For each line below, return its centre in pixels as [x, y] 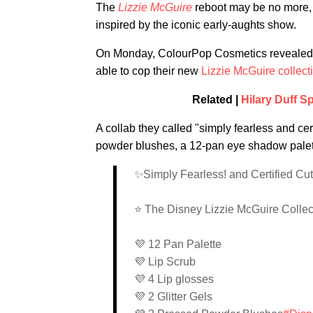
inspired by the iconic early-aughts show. [196, 24]
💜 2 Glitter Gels [173, 296]
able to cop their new [148, 71]
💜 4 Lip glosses [174, 279]
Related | [217, 99]
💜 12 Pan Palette [178, 244]
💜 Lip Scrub [165, 261]
